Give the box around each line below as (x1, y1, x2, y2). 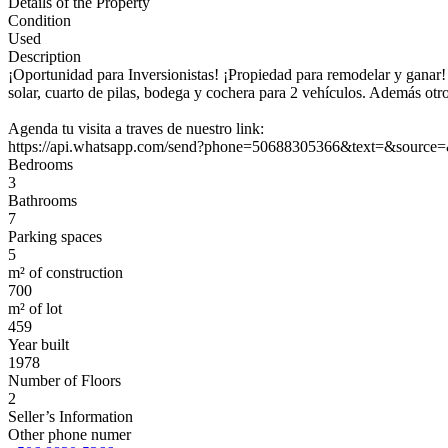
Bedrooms (8, 156, 73, 174)
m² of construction (8, 264, 123, 282)
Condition (8, 12, 71, 30)
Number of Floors (8, 372, 121, 390)
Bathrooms (8, 192, 77, 210)
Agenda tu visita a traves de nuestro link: (8, 120, 264, 138)
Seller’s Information (8, 408, 133, 426)
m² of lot (8, 300, 62, 318)
